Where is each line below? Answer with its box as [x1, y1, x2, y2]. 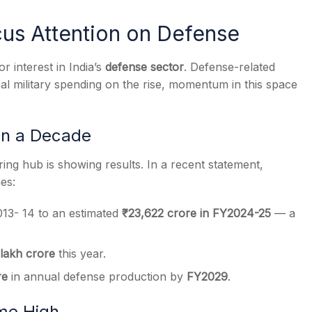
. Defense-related [184, 60, 275, 74]
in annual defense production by [8, 270, 187, 283]
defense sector [105, 60, 184, 74]
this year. [55, 247, 106, 260]
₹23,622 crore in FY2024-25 [122, 206, 271, 220]
